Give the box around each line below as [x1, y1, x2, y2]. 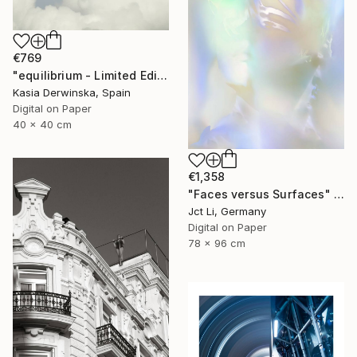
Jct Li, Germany [188, 205, 266, 218]
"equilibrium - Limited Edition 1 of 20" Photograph [157, 69, 168, 83]
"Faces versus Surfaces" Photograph [333, 187, 344, 202]
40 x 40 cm [13, 118, 72, 131]
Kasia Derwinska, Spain [13, 86, 131, 100]
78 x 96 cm [188, 237, 245, 250]
